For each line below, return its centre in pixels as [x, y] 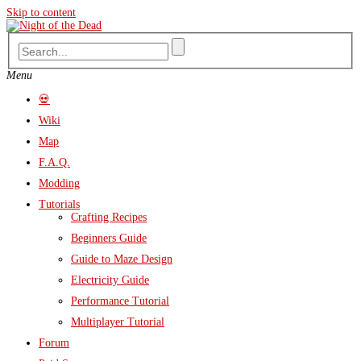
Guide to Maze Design [122, 259]
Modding [59, 183]
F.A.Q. [54, 162]
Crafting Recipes [109, 217]
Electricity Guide [110, 280]
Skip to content [41, 12]
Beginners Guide [109, 238]
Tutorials [59, 204]
